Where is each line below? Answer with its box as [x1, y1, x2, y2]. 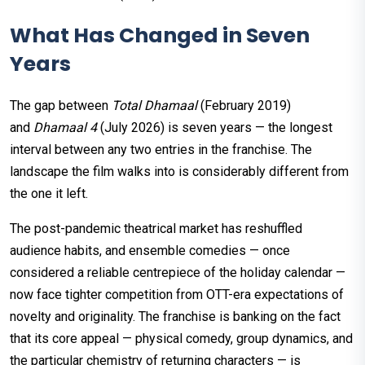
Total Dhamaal [112, 97, 197, 113]
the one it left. [10, 185, 88, 201]
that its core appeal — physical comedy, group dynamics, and [10, 330, 353, 346]
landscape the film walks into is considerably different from [10, 163, 349, 179]
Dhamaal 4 [33, 119, 97, 135]
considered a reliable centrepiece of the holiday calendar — [10, 264, 345, 280]
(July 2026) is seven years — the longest [97, 119, 332, 135]
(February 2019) [197, 97, 291, 113]
